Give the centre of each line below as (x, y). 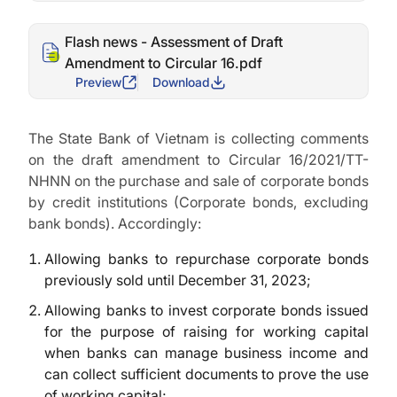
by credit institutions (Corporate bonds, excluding (198, 202)
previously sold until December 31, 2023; (178, 280)
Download (181, 82)
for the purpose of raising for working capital (206, 331)
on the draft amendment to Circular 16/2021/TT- (198, 160)
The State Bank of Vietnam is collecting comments (198, 138)
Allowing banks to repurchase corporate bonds (206, 259)
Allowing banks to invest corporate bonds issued (206, 310)
